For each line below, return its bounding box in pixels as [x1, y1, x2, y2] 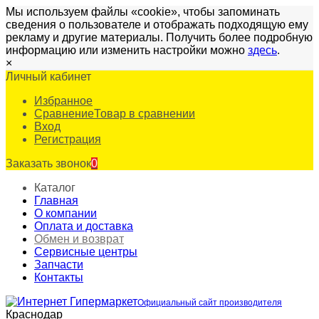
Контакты [34, 271, 83, 283]
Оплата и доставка [34, 220, 133, 232]
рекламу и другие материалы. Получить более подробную [6, 31, 313, 43]
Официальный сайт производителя [137, 298, 282, 308]
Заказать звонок [6, 157, 91, 169]
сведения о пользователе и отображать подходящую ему [6, 19, 308, 31]
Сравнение [34, 108, 94, 120]
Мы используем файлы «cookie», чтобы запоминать [6, 6, 280, 18]
